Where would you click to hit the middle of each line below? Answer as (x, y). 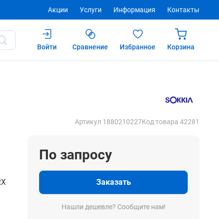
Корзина (181, 47)
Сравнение (90, 47)
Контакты (183, 10)
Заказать (113, 182)
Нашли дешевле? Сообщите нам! (113, 207)
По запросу (76, 155)
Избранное (138, 47)
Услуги (91, 10)
